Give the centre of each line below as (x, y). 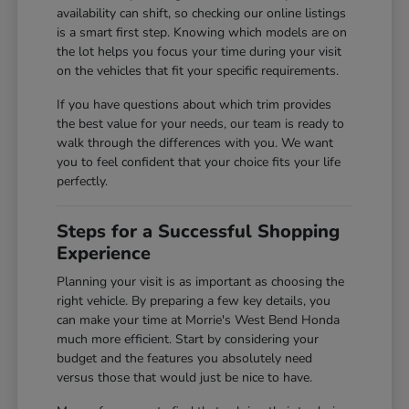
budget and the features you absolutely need (185, 359)
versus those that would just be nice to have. (185, 378)
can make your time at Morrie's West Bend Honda (199, 320)
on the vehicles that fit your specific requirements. (198, 71)
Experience (104, 254)
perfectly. (83, 182)
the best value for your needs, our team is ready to (201, 124)
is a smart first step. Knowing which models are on (202, 33)
